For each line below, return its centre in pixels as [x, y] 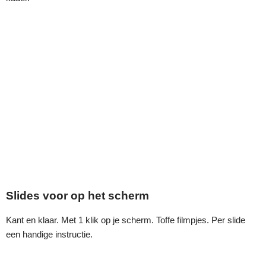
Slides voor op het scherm [77, 196]
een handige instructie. [49, 235]
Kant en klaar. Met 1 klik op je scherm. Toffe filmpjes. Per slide [126, 220]
